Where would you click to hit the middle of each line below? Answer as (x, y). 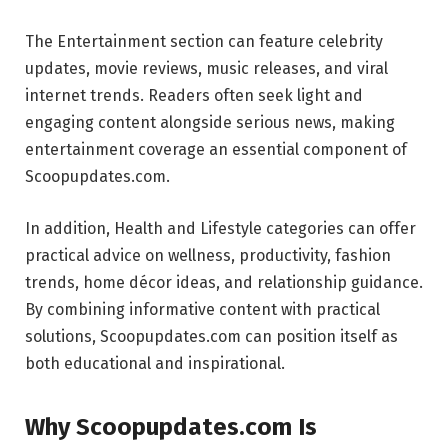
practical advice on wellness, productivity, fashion (208, 255)
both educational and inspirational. (155, 363)
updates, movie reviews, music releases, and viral (206, 69)
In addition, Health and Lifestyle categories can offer (220, 228)
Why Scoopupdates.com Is (171, 427)
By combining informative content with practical (202, 309)
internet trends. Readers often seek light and (194, 96)
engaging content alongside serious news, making (210, 123)
